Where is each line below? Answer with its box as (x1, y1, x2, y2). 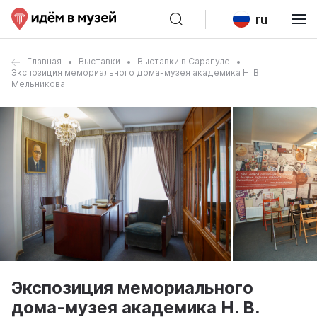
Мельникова (11, 79, 65, 89)
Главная (27, 56, 62, 67)
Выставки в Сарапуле (137, 56, 230, 67)
